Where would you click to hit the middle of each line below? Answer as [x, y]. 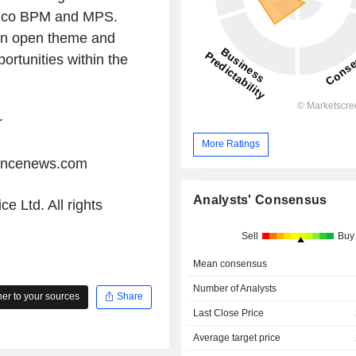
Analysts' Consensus [260, 200]
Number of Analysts [235, 289]
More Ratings [231, 144]
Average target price [237, 338]
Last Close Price [229, 313]
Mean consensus [230, 264]
